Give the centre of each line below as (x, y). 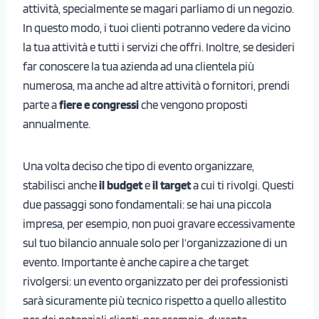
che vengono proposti (193, 104)
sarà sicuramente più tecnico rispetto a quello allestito (155, 300)
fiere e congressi (99, 104)
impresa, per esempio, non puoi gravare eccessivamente (159, 223)
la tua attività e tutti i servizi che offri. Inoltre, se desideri (159, 47)
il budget (120, 185)
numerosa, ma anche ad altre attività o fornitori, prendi (156, 85)
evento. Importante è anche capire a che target (136, 262)
